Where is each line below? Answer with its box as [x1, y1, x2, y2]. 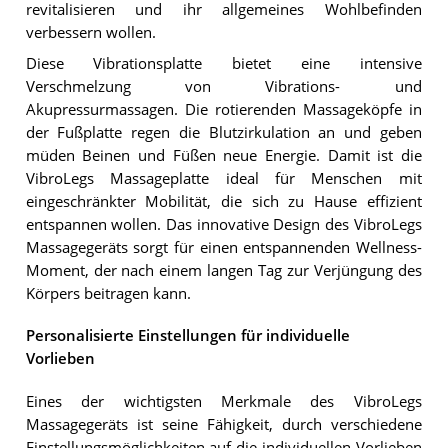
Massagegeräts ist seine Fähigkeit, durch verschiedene [25, 414, 422, 434]
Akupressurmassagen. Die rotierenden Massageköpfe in [25, 99, 422, 119]
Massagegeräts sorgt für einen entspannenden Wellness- [25, 237, 422, 257]
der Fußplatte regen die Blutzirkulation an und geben [25, 122, 422, 142]
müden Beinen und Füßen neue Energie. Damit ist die [25, 145, 422, 165]
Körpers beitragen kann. [25, 283, 191, 303]
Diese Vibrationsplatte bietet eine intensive [25, 53, 422, 73]
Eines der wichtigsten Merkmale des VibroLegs [25, 391, 422, 411]
